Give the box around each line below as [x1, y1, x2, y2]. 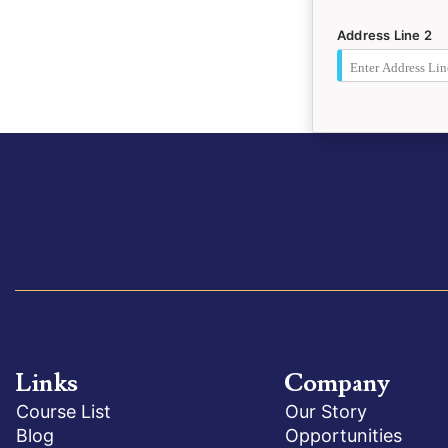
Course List [16, 400, 111, 422]
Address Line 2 [337, 26, 432, 43]
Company [283, 367, 390, 400]
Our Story [284, 400, 367, 422]
